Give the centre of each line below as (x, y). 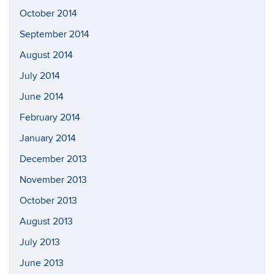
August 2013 (46, 221)
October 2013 (48, 201)
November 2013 (53, 180)
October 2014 (48, 13)
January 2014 (48, 138)
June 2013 (42, 263)
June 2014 (42, 97)
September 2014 (54, 34)
